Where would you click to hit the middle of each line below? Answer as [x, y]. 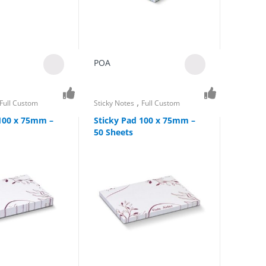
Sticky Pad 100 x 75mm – [144, 120]
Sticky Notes [114, 103]
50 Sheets [113, 132]
